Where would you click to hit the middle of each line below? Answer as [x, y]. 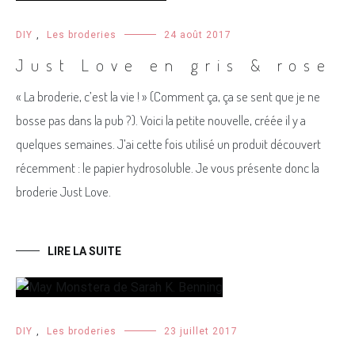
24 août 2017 [198, 35]
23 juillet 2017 [201, 331]
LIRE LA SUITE [84, 251]
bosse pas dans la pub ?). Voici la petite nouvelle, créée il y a [161, 120]
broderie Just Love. [63, 191]
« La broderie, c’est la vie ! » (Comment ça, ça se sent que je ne [168, 96]
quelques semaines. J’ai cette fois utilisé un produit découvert [168, 144]
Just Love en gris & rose [174, 65]
